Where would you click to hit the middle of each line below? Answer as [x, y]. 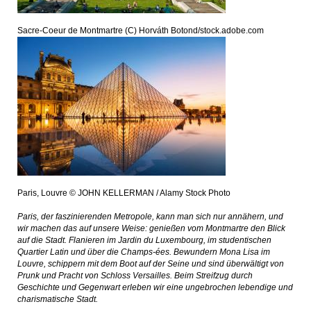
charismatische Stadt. [58, 299]
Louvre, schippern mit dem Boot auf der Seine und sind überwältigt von [151, 264]
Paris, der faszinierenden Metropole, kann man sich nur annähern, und [150, 217]
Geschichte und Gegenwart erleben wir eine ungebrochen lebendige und [155, 287]
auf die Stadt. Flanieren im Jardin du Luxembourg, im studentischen [144, 240]
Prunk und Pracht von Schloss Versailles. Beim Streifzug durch [135, 276]
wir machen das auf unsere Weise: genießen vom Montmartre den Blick [151, 228]
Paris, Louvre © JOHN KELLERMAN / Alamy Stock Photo [124, 193]
